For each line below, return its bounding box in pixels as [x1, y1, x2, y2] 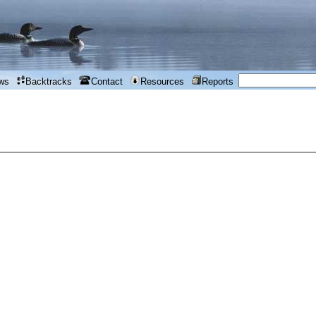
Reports [201, 75, 233, 87]
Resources [140, 75, 185, 87]
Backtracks [25, 75, 72, 87]
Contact [91, 75, 123, 87]
